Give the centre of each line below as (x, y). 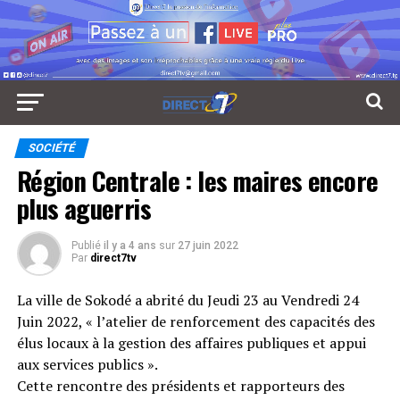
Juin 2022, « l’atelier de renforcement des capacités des (196, 321)
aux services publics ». (87, 364)
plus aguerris (84, 208)
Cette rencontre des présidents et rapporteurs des (180, 385)
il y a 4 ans (129, 245)
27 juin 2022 (208, 245)
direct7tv (113, 258)
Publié (86, 245)
